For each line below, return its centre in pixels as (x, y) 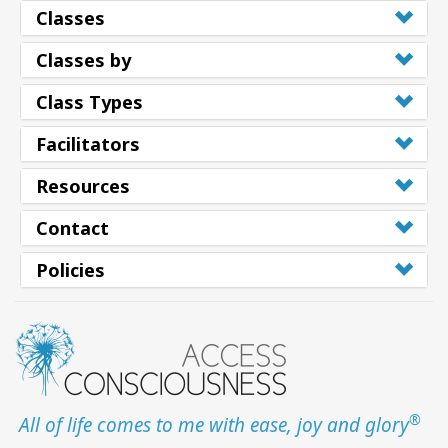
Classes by (83, 60)
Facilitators (88, 144)
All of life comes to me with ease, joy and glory (214, 425)
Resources (83, 186)
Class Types (89, 102)
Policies (70, 270)
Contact (72, 228)
